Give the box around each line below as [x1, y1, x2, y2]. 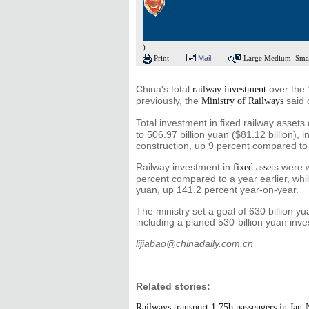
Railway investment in [136, 161, 233, 172]
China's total [136, 83, 192, 94]
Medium [264, 54, 291, 62]
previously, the [136, 95, 201, 106]
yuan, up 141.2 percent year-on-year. [136, 184, 299, 195]
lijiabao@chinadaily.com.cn [136, 238, 253, 249]
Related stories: [136, 281, 210, 292]
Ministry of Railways [201, 96, 283, 106]
